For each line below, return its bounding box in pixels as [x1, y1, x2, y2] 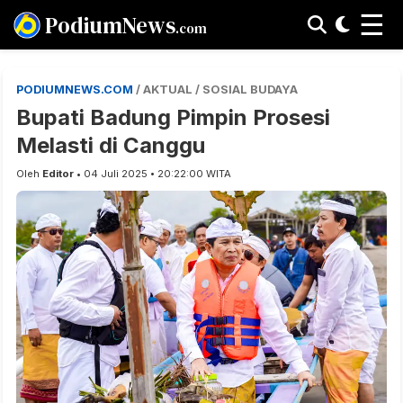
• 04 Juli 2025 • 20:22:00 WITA [74, 167, 231, 180]
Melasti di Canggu [16, 132, 205, 158]
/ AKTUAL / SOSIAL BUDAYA [136, 83, 298, 96]
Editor [42, 167, 74, 180]
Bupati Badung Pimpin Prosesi [16, 104, 330, 130]
